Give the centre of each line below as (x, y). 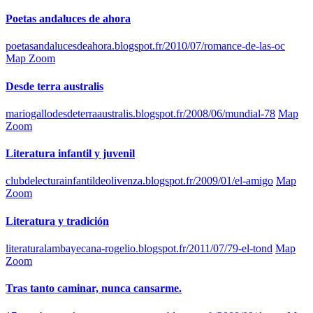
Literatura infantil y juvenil (70, 154)
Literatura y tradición (57, 221)
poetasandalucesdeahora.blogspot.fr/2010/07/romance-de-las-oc (145, 46)
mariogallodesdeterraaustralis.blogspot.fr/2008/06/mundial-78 (140, 113)
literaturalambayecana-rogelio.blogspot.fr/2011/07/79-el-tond (139, 248)
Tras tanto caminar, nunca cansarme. (94, 289)
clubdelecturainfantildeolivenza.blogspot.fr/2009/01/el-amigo (139, 181)
